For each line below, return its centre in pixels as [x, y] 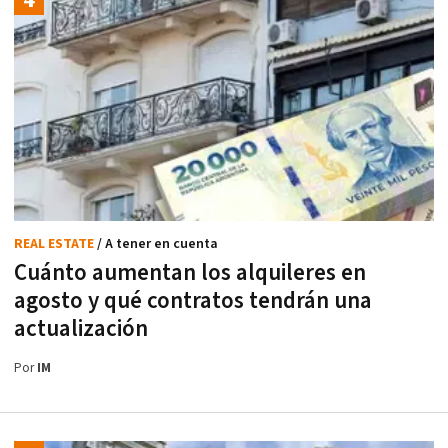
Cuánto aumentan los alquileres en [190, 273]
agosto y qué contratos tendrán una [193, 301]
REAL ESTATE [55, 244]
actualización [81, 329]
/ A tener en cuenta [157, 244]
